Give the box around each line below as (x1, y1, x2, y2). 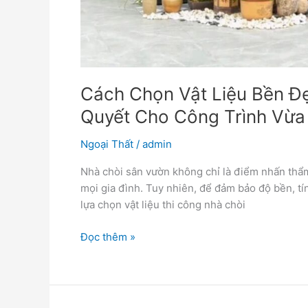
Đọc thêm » (80, 230, 135, 243)
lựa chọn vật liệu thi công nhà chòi (80, 198, 245, 212)
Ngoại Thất (80, 137, 133, 151)
